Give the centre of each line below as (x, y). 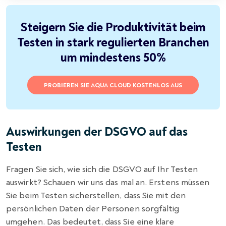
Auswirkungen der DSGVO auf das (97, 132)
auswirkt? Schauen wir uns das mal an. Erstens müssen (108, 182)
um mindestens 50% (113, 58)
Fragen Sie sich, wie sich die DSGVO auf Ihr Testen (102, 169)
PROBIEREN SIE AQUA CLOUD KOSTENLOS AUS (113, 85)
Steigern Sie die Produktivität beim (113, 27)
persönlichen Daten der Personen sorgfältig (93, 208)
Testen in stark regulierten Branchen (113, 42)
